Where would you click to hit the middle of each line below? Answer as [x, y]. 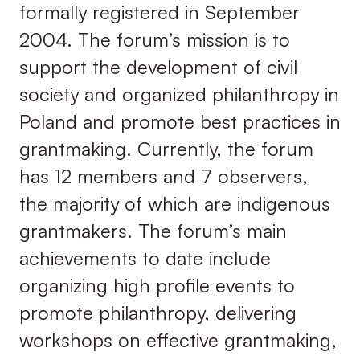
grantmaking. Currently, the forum [166, 149]
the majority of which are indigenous [174, 204]
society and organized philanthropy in [179, 94]
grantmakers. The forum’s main [153, 231]
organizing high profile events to [157, 286]
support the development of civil [158, 67]
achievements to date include [145, 258]
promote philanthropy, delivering [157, 313]
